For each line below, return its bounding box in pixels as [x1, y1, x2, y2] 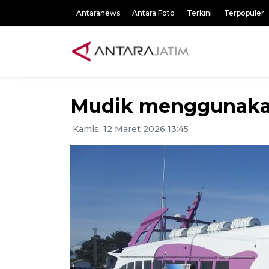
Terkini [187, 8, 212, 17]
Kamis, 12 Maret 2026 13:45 [70, 124, 189, 134]
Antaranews [76, 8, 120, 17]
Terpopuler [224, 8, 264, 17]
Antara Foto [132, 8, 175, 17]
